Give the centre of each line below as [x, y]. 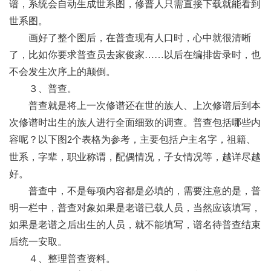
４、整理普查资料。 [62, 259]
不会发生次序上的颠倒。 [62, 72]
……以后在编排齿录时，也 [203, 55]
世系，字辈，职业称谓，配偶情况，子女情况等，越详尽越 [135, 157]
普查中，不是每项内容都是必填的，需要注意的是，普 [135, 191]
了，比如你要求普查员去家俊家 [77, 55]
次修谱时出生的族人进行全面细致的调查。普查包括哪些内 [135, 122]
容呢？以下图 [38, 139]
